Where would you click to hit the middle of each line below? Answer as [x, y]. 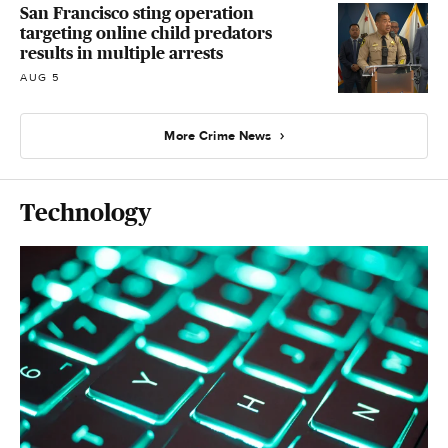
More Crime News [218, 135]
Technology [85, 212]
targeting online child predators [146, 33]
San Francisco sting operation [137, 13]
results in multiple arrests [121, 53]
